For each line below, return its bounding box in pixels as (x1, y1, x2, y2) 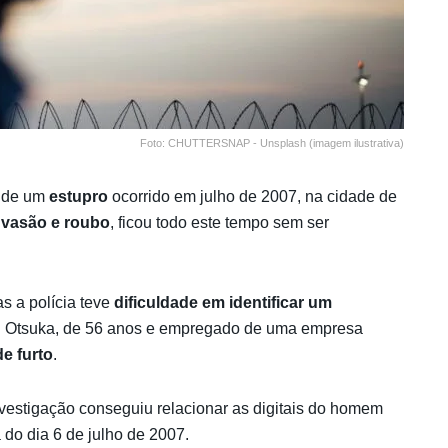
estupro (49, 187, 112, 205)
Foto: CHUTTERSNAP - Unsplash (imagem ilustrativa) (140, 136, 404, 149)
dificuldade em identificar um (114, 293, 332, 311)
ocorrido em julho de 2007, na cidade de (112, 187, 397, 205)
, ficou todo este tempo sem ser (110, 213, 329, 231)
